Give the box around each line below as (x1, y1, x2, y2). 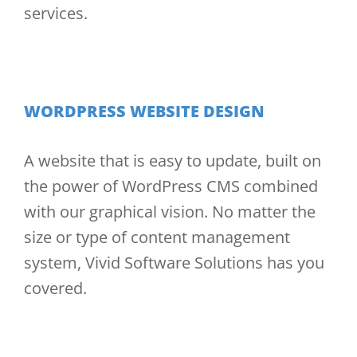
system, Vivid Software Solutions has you (24, 252, 324, 273)
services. (24, 2, 88, 24)
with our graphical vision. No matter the (24, 201, 316, 222)
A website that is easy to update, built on (24, 150, 321, 171)
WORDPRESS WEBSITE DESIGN (24, 100, 265, 122)
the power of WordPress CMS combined (24, 175, 318, 197)
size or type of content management (24, 226, 290, 248)
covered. (24, 277, 87, 299)
